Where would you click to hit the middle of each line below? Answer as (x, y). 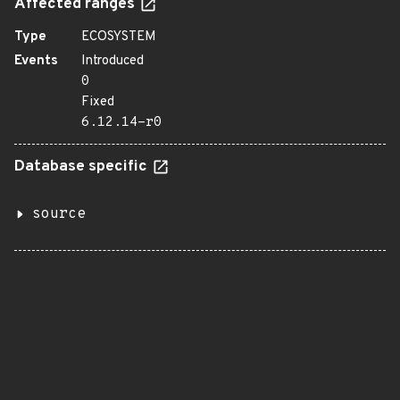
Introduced (112, 61)
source (59, 214)
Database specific (83, 167)
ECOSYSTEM (119, 37)
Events (36, 61)
